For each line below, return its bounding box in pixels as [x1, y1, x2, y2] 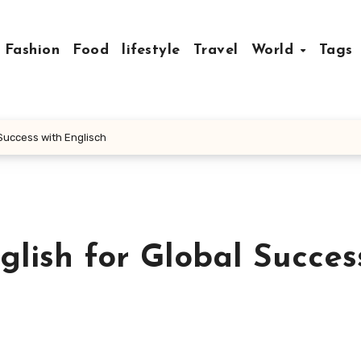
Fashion [4, 43, 60, 58]
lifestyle [122, 43, 180, 58]
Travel [193, 43, 239, 58]
